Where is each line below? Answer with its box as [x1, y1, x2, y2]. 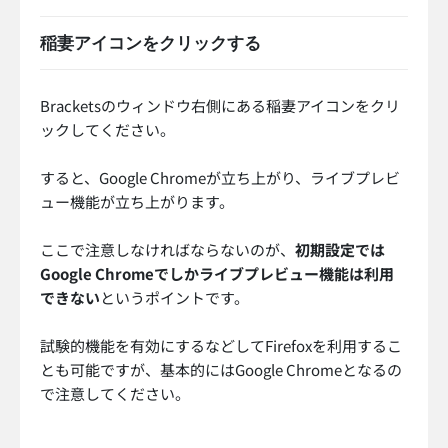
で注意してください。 [40, 383, 190, 405]
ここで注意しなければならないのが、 [40, 239, 295, 261]
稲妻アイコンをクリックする [40, 33, 261, 54]
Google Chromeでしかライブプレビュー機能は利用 [40, 263, 394, 285]
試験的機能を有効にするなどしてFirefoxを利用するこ [40, 335, 402, 357]
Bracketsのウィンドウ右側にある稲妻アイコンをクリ [40, 95, 400, 117]
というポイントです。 [100, 287, 249, 309]
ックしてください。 [40, 119, 175, 141]
